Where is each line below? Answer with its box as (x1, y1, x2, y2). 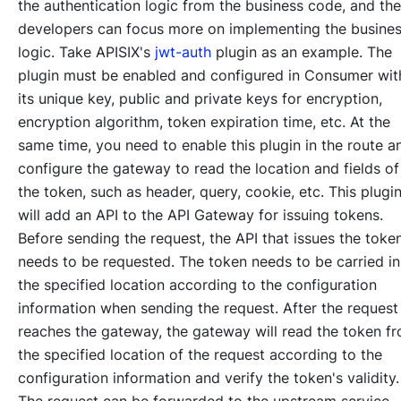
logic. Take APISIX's (18, 42, 155, 61)
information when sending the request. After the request (18, 298, 398, 317)
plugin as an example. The (211, 42, 392, 61)
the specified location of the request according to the (18, 345, 382, 363)
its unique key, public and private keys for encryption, (18, 89, 382, 107)
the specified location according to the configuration (18, 275, 377, 294)
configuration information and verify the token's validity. (18, 368, 399, 387)
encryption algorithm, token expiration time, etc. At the (18, 112, 390, 131)
